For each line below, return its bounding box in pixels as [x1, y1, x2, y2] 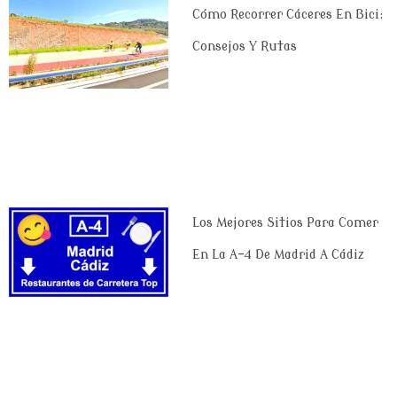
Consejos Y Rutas [191, 39, 297, 53]
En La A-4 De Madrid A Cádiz [191, 247, 364, 261]
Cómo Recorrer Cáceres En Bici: [191, 7, 384, 21]
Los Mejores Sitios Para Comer [191, 215, 378, 230]
